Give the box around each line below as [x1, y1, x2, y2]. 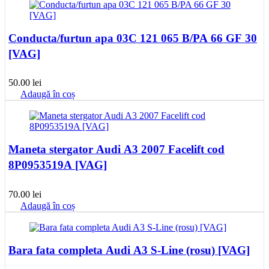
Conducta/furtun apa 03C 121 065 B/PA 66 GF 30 [8, 31, 257, 44]
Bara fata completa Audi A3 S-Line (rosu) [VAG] [8, 244, 250, 257]
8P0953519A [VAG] [8, 159, 107, 172]
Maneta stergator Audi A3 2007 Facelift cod [8, 143, 225, 156]
